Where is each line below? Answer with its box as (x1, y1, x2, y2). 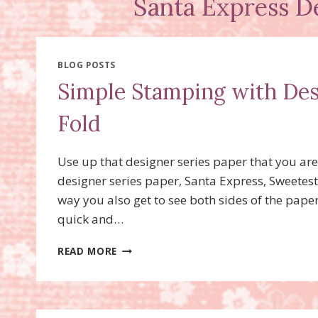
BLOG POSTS (57, 59, 116, 70)
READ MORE (57, 243, 118, 258)
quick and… (57, 210, 124, 227)
